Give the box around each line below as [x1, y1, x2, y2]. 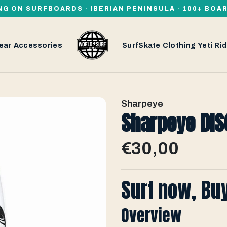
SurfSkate [122, 41, 161, 49]
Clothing [162, 41, 196, 49]
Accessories [13, 41, 62, 49]
